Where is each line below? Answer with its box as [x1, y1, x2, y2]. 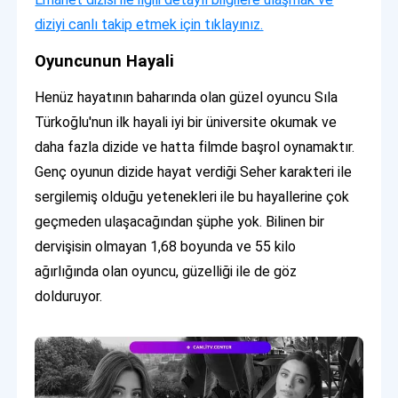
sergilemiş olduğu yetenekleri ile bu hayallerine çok [35, 188, 350, 206]
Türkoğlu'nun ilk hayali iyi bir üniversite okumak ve [35, 114, 338, 131]
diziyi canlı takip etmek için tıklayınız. [35, 16, 264, 34]
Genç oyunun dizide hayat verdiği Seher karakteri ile [35, 163, 353, 181]
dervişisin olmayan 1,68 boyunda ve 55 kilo [35, 238, 297, 256]
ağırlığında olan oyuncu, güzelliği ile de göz [35, 263, 298, 281]
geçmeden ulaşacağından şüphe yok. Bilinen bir [35, 213, 325, 231]
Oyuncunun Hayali [35, 52, 175, 72]
